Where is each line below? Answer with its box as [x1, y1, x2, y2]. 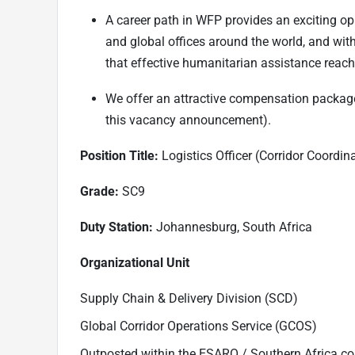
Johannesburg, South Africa [156, 219, 312, 235]
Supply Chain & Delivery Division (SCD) [80, 290, 298, 306]
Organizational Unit [80, 254, 189, 270]
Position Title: [80, 147, 162, 163]
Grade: [80, 183, 122, 199]
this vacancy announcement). [105, 112, 271, 128]
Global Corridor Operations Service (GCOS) [80, 318, 317, 334]
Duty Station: [80, 219, 156, 235]
